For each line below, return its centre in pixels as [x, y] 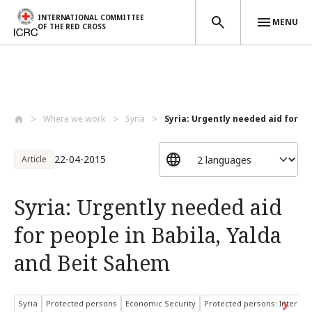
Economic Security [161, 303]
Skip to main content [55, 103]
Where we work [75, 119]
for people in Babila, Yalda [148, 235]
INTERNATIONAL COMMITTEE [91, 17]
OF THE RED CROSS [72, 26]
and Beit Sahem [92, 263]
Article [34, 159]
